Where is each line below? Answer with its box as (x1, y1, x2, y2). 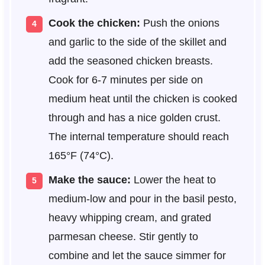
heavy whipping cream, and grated (48, 212, 211, 224)
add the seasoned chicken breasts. (48, 55, 213, 67)
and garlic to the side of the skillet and (48, 36, 227, 49)
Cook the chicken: (48, 17, 140, 30)
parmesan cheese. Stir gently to (48, 231, 198, 243)
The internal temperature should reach (48, 131, 229, 143)
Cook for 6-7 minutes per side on (48, 74, 203, 86)
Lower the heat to (130, 174, 216, 186)
